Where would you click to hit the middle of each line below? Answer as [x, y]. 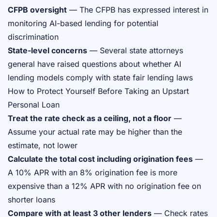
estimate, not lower [43, 145]
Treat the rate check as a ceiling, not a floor [90, 118]
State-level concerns [47, 50]
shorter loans [31, 200]
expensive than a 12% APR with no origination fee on [104, 186]
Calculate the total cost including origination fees [100, 159]
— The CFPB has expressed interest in [138, 10]
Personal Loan [34, 105]
